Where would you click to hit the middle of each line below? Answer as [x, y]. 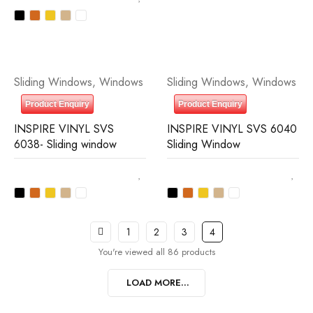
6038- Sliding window [65, 144]
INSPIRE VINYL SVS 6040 [232, 129]
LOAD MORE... [158, 283]
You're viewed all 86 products [156, 252]
